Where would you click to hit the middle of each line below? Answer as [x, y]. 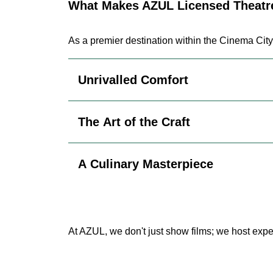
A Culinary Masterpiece [146, 164]
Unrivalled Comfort [133, 80]
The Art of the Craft [134, 122]
